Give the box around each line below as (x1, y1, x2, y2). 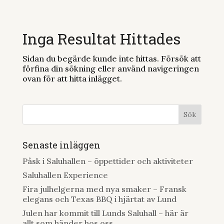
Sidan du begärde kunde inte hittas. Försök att (22, 53, 201, 63)
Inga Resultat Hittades (22, 29, 180, 48)
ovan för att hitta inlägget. (22, 73, 122, 83)
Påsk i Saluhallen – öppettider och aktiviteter (22, 156, 195, 166)
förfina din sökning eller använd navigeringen (22, 63, 199, 73)
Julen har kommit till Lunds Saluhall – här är (22, 208, 188, 218)
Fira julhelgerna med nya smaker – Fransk (22, 184, 186, 194)
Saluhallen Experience (22, 170, 108, 180)
